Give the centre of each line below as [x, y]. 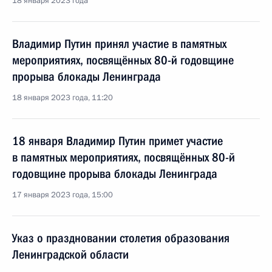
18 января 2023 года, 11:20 [63, 98]
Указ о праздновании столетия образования [121, 238]
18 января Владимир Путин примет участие [117, 141]
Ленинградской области [70, 254]
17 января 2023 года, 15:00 [63, 195]
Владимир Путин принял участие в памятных [119, 44]
